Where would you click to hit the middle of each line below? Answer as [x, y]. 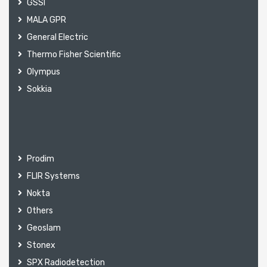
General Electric [58, 37]
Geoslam [44, 228]
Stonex [41, 245]
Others [40, 210]
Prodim [41, 159]
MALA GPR [46, 20]
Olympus [44, 72]
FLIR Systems [53, 176]
